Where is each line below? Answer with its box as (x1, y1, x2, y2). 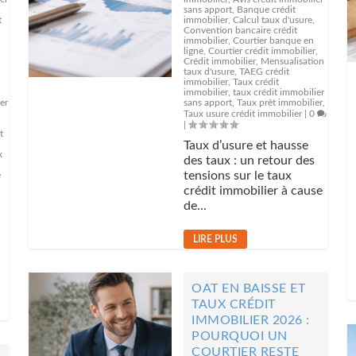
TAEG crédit (239, 67, 290, 76)
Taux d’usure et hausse (184, 139, 309, 152)
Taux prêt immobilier (237, 98, 323, 107)
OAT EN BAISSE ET (192, 282, 306, 295)
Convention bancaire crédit (184, 25, 298, 35)
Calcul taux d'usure (233, 15, 313, 25)
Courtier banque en (233, 36, 315, 45)
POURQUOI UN (192, 330, 288, 342)
